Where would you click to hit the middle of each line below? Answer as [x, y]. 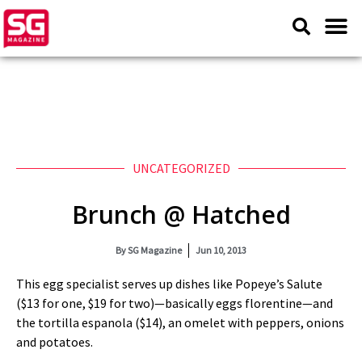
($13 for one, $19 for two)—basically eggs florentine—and [175, 303]
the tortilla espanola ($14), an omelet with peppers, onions [180, 322]
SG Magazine [154, 250]
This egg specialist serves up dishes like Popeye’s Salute [169, 284]
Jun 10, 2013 [221, 250]
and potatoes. [55, 342]
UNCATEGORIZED [181, 168]
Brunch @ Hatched [181, 215]
